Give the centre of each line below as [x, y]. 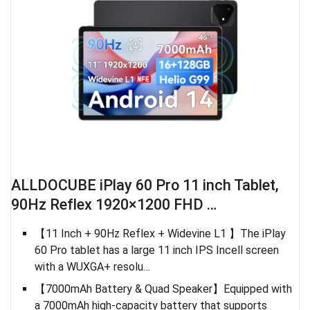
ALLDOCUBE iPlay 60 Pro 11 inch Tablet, [145, 185]
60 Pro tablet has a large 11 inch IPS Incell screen [157, 250]
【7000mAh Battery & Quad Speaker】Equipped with [164, 289]
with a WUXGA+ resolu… [93, 267]
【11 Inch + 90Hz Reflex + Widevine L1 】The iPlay [161, 234]
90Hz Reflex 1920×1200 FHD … [114, 205]
